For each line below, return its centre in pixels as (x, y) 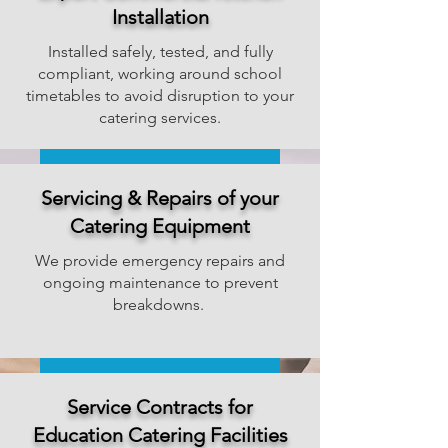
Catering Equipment (160, 226)
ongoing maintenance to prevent (160, 282)
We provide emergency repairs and (160, 260)
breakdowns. (160, 304)
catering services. (160, 117)
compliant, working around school (160, 73)
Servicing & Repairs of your (160, 198)
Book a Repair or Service (158, 379)
